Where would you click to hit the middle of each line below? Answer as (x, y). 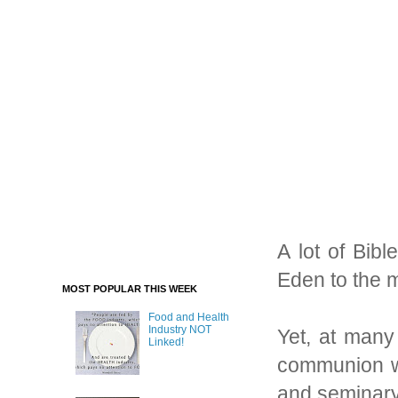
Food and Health (188, 318)
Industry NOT (179, 330)
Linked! (166, 342)
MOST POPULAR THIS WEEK (130, 289)
